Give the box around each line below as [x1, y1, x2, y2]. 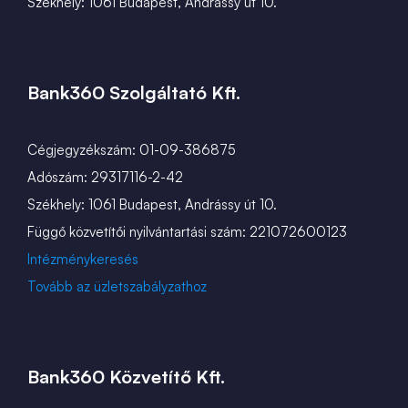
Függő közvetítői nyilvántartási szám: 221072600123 [27, 223, 347, 240]
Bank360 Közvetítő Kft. [27, 365, 225, 388]
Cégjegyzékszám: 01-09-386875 [27, 141, 236, 158]
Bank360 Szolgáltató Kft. [27, 81, 240, 104]
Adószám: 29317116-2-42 [27, 168, 183, 186]
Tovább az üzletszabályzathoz [27, 278, 207, 295]
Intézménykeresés [27, 250, 138, 268]
